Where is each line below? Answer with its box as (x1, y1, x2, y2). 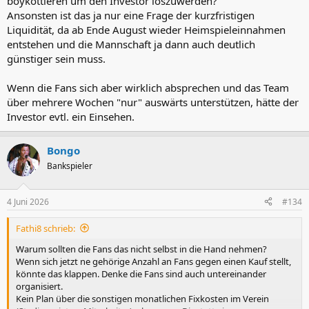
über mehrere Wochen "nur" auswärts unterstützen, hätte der (7, 95, 299, 109)
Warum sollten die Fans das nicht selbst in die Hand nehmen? (16, 242, 267, 255)
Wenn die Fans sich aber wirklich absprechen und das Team (7, 81, 289, 94)
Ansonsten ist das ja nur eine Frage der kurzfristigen (7, 8, 255, 22)
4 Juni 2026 (7, 195, 49, 208)
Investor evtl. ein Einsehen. (7, 110, 134, 123)
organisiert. (16, 279, 63, 292)
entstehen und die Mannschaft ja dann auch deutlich (7, 37, 255, 51)
